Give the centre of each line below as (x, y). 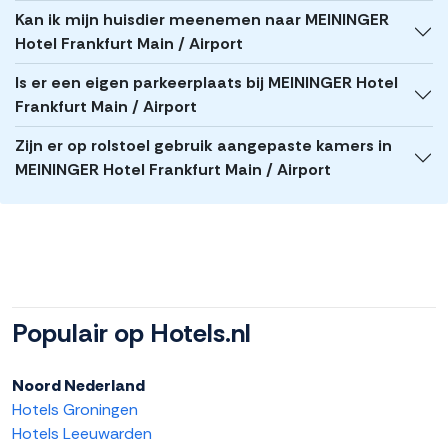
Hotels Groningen (75, 410)
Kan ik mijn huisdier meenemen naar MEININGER (202, 20)
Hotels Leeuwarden (82, 434)
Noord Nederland (78, 386)
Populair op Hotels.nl (131, 333)
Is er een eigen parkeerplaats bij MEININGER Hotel (206, 83)
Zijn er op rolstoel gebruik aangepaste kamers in (203, 146)
